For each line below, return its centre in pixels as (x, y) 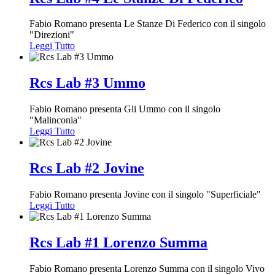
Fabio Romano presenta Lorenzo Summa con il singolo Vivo (147, 268)
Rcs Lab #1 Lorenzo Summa (118, 242)
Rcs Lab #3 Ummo (87, 83)
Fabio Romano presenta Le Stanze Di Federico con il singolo (148, 24)
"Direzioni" (52, 35)
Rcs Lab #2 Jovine (87, 168)
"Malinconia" (56, 120)
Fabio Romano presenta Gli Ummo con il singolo (125, 109)
